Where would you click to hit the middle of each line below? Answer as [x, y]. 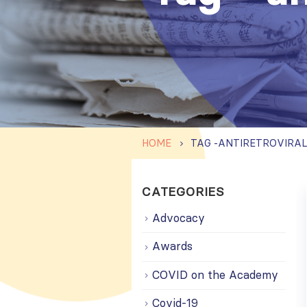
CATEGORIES [183, 192]
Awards [172, 246]
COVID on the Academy [215, 274]
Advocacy [179, 218]
